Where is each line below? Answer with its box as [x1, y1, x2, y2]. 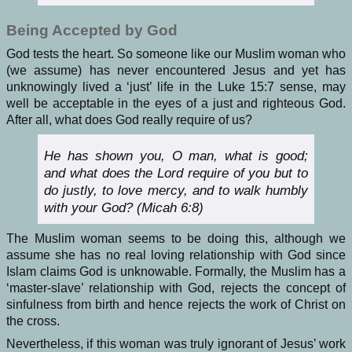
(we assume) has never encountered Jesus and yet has [6, 64, 346, 78]
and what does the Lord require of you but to [44, 166, 308, 181]
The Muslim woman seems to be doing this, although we [6, 232, 346, 246]
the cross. [6, 314, 60, 328]
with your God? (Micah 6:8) [44, 200, 204, 216]
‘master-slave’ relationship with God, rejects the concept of [6, 281, 346, 295]
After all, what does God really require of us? [6, 113, 252, 127]
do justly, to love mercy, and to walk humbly [44, 183, 308, 199]
